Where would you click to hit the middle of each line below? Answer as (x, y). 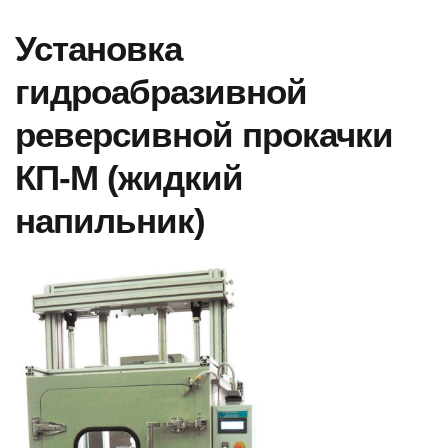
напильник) (110, 221)
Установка (98, 49)
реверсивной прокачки (204, 135)
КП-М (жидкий (129, 178)
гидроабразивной (161, 92)
